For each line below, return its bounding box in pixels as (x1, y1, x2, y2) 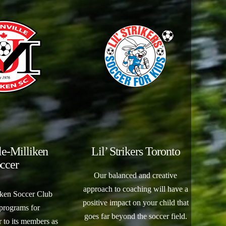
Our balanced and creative (94, 171, 178, 180)
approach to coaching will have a (83, 185, 188, 193)
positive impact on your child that (82, 198, 189, 207)
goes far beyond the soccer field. (84, 212, 187, 220)
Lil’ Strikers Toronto (91, 145, 180, 158)
